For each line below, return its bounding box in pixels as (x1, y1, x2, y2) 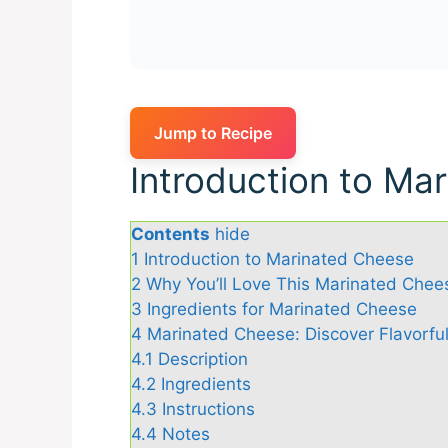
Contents (130, 223, 210, 244)
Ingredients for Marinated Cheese (146, 298, 417, 319)
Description (157, 348, 248, 369)
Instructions (161, 398, 255, 419)
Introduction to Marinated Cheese (143, 248, 414, 269)
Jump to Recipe (153, 122, 272, 143)
